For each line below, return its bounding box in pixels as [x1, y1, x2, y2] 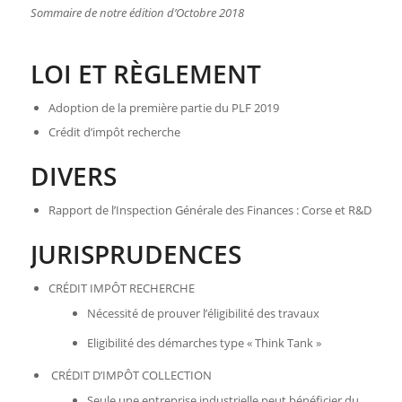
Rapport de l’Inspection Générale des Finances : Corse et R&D [48, 202, 371, 219]
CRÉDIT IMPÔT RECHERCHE [48, 280, 195, 297]
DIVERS [30, 159, 117, 194]
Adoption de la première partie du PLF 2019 [48, 100, 279, 117]
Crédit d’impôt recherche [48, 124, 180, 141]
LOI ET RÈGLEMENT [30, 57, 261, 92]
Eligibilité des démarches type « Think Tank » [86, 335, 321, 352]
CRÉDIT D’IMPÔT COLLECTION [48, 367, 212, 384]
